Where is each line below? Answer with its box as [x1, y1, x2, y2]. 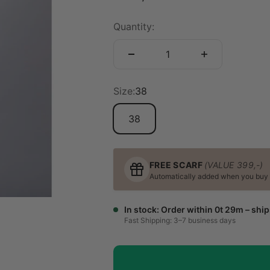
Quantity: [113, 20, 154, 33]
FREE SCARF [149, 159, 205, 170]
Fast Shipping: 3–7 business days [124, 216, 236, 225]
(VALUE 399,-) [204, 159, 263, 170]
